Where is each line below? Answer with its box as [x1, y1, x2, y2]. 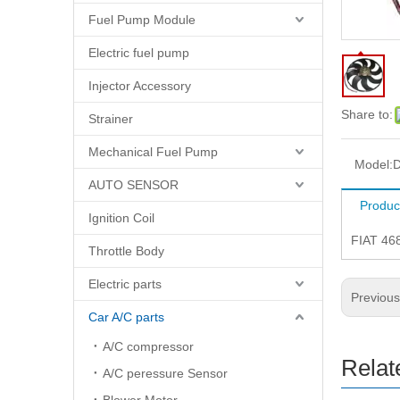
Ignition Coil [88, 211, 154, 225]
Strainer [88, 112, 133, 126]
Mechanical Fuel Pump [88, 145, 218, 159]
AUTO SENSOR [88, 178, 179, 192]
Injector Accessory [88, 79, 191, 93]
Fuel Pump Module [88, 12, 196, 27]
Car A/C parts [88, 310, 164, 324]
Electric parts [88, 277, 162, 291]
